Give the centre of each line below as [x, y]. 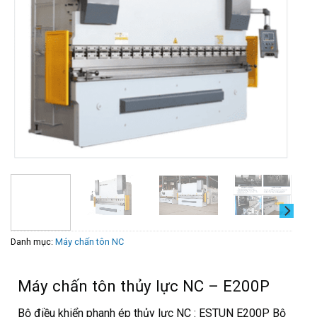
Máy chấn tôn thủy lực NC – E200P [143, 286]
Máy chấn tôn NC [89, 242]
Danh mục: [33, 242]
